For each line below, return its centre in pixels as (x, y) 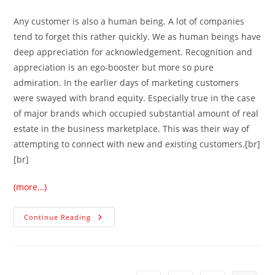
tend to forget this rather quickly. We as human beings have (137, 37)
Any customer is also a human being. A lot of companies (129, 21)
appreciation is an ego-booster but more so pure (114, 68)
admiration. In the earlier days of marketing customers (126, 83)
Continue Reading (58, 217)
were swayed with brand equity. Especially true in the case (135, 98)
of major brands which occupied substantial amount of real (136, 114)
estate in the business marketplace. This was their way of (132, 129)
